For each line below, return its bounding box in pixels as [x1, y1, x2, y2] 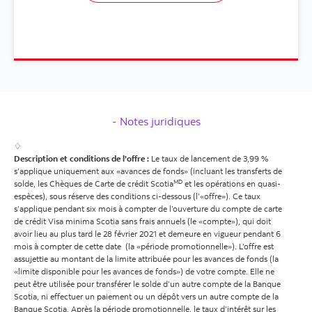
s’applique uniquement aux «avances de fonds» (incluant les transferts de [14, 166, 282, 177]
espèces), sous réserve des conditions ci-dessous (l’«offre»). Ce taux [14, 191, 260, 202]
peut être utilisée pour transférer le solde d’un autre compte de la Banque [14, 279, 281, 290]
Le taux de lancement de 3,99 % [149, 153, 268, 164]
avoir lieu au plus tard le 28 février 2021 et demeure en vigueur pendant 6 [14, 228, 281, 240]
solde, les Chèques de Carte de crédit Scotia [14, 178, 173, 189]
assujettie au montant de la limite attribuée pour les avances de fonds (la [14, 253, 279, 265]
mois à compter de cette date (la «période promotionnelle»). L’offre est [14, 241, 274, 252]
